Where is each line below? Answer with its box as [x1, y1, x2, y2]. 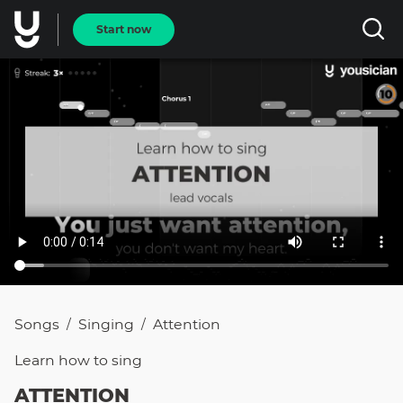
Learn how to [14, 352, 112, 369]
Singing [78, 316, 134, 333]
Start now [96, 22, 151, 36]
